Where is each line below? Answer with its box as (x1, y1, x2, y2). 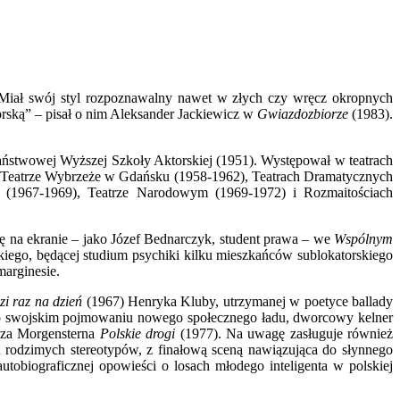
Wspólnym (334, 231, 393, 247)
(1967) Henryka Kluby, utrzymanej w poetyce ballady (82, 294, 394, 310)
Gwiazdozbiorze (256, 106, 348, 122)
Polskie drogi (99, 326, 176, 342)
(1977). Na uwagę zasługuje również (175, 326, 393, 342)
